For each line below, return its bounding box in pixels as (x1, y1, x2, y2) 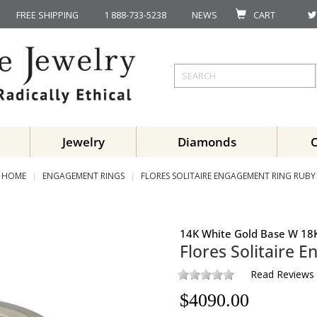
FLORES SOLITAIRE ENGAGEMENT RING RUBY (141, 170, 316, 182)
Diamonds (177, 134, 236, 150)
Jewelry (62, 134, 105, 150)
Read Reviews (250, 267, 314, 281)
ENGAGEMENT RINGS (42, 170, 125, 182)
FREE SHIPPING (16, 8, 79, 21)
